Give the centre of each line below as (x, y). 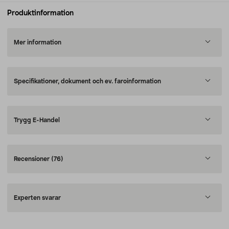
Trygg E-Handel (37, 120)
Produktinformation (40, 13)
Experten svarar (37, 198)
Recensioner (32, 159)
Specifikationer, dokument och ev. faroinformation (87, 81)
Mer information (38, 42)
